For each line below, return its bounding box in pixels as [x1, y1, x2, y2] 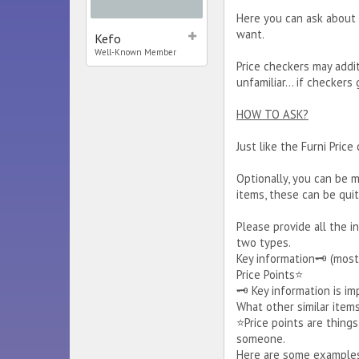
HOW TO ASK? [236, 107, 309, 122]
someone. [236, 331, 285, 346]
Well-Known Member [95, 46, 176, 58]
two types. [236, 235, 291, 250]
